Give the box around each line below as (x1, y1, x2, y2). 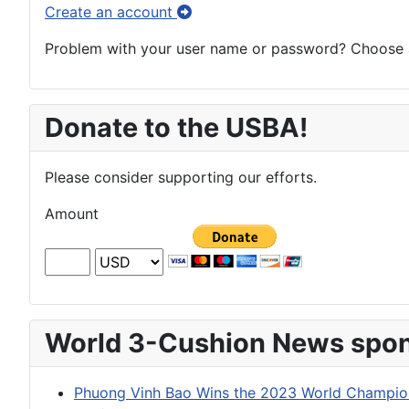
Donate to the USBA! (45, 111, 308, 144)
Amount (45, 204, 99, 224)
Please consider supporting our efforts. (45, 168, 317, 187)
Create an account (45, 3, 177, 22)
